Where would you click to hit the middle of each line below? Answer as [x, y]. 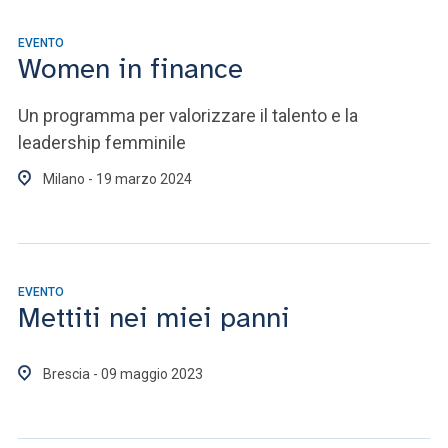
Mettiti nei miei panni [154, 317]
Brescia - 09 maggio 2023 [123, 374]
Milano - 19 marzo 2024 [117, 179]
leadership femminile [102, 142]
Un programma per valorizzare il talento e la [188, 115]
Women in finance [130, 68]
